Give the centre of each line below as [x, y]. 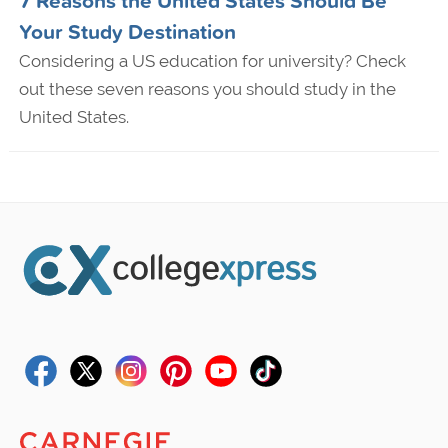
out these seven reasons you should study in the [207, 89]
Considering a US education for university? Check [212, 61]
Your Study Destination [127, 31]
